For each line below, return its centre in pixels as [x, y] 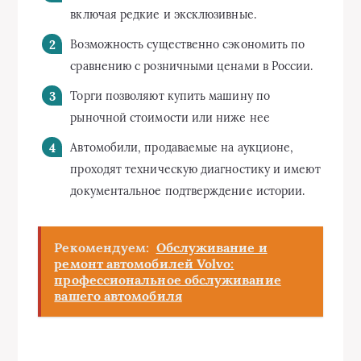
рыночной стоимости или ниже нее [170, 118]
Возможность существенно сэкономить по [188, 44]
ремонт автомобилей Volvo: [144, 263]
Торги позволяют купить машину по [170, 96]
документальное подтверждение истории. [188, 191]
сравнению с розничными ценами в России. [192, 66]
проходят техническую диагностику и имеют [195, 169]
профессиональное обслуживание [168, 280]
